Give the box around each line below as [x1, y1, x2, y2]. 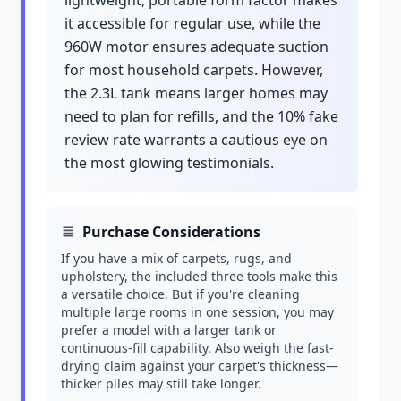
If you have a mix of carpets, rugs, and [61, 250, 292, 267]
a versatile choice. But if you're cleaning [61, 286, 300, 303]
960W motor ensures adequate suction [64, 37, 328, 56]
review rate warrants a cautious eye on [64, 130, 328, 149]
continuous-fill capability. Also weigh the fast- [61, 339, 334, 356]
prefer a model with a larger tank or [61, 321, 277, 338]
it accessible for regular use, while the [64, 13, 320, 33]
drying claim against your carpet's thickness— [61, 357, 338, 374]
